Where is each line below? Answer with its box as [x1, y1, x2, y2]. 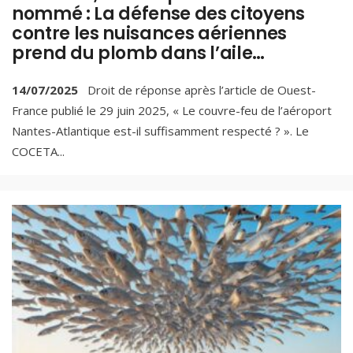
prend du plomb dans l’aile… [12, 41, 266, 66]
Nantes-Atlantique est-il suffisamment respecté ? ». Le [12, 122, 309, 139]
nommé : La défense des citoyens [12, 2, 305, 27]
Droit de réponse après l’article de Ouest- [84, 81, 316, 98]
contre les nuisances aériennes [12, 21, 288, 46]
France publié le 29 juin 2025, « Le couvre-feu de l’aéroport [12, 102, 332, 118]
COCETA [12, 143, 58, 159]
